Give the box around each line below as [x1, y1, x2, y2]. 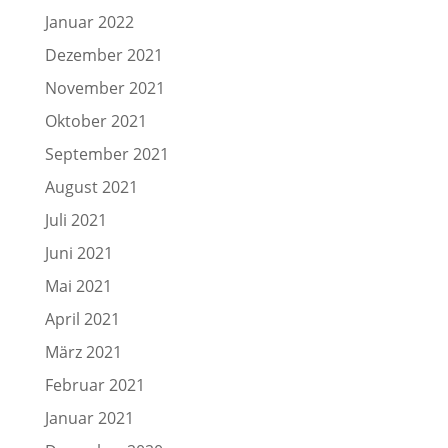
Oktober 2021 [44, 110, 147, 132]
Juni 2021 [44, 242, 113, 264]
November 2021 [44, 77, 165, 99]
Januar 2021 [44, 407, 134, 429]
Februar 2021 [44, 374, 145, 396]
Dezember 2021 [44, 44, 163, 66]
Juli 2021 [44, 209, 107, 231]
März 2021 [44, 341, 122, 363]
